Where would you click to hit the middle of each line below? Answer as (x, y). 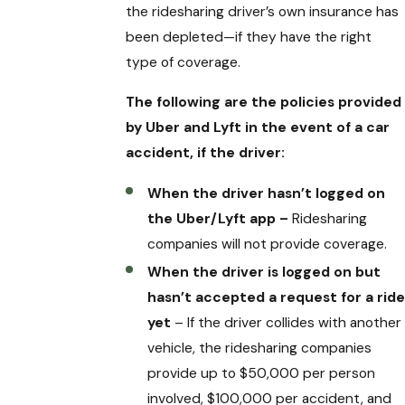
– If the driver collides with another (286, 323)
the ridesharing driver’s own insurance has (263, 12)
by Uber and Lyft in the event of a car (258, 127)
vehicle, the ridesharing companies (259, 348)
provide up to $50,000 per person (261, 374)
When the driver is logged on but (264, 273)
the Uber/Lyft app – (217, 218)
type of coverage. (184, 63)
